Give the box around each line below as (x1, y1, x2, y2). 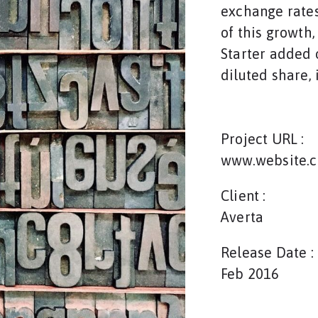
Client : (221, 187, 266, 204)
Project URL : (221, 130, 305, 147)
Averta (221, 208, 264, 225)
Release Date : (221, 243, 314, 261)
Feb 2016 (221, 265, 280, 282)
